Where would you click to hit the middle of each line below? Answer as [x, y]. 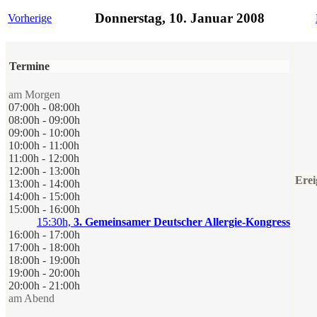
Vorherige [30, 18]
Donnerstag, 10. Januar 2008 [180, 18]
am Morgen [34, 95]
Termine [29, 66]
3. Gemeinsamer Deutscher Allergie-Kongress [182, 222]
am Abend [31, 299]
